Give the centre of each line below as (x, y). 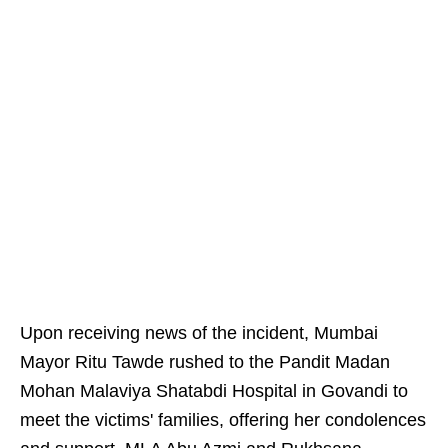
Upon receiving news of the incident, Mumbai (199, 333)
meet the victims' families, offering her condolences (223, 420)
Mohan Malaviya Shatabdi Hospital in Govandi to (214, 391)
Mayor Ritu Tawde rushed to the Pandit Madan (205, 362)
